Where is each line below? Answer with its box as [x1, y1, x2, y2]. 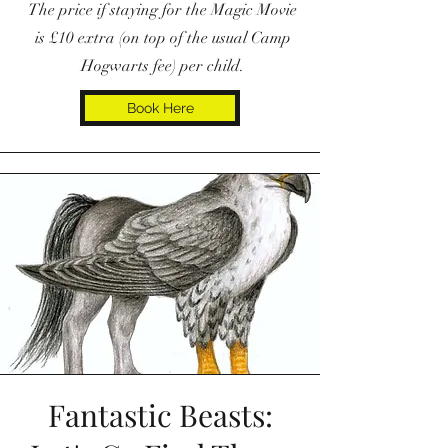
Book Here [126, 99, 194, 116]
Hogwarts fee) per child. [81, 55, 244, 76]
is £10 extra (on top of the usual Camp [34, 27, 291, 48]
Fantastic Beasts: [47, 394, 273, 435]
